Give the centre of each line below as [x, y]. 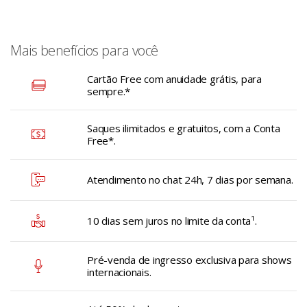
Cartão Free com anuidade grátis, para [174, 79]
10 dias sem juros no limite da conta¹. [172, 221]
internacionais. [119, 272]
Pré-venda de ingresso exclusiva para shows [189, 260]
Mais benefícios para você [84, 51]
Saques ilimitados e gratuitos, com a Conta [184, 128]
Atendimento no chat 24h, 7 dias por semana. [190, 180]
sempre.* [109, 91]
